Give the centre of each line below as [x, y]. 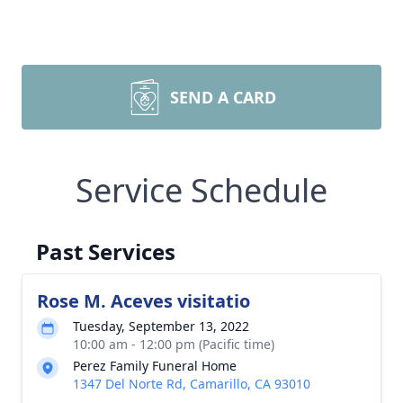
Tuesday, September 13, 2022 [161, 326]
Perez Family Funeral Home [155, 366]
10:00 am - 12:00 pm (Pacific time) [174, 344]
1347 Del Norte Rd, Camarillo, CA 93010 [192, 384]
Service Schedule [201, 190]
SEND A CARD [223, 97]
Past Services [106, 251]
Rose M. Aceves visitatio [143, 301]
